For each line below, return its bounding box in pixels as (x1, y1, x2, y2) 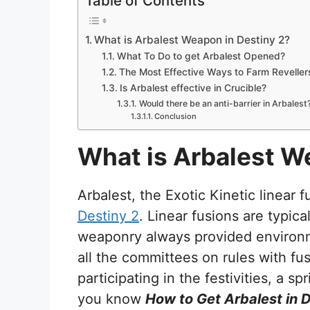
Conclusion (154, 111, 199, 122)
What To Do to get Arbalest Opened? (116, 51, 285, 62)
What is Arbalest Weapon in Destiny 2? (94, 33, 291, 47)
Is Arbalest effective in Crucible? (119, 82, 269, 94)
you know (77, 291, 145, 308)
